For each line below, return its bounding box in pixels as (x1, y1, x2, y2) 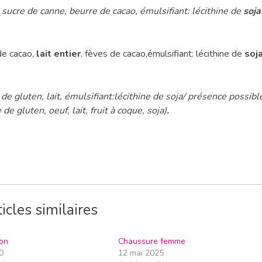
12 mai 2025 (118, 247, 164, 258)
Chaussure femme (118, 235, 185, 247)
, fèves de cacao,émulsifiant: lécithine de (81, 47, 242, 60)
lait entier (36, 47, 81, 60)
